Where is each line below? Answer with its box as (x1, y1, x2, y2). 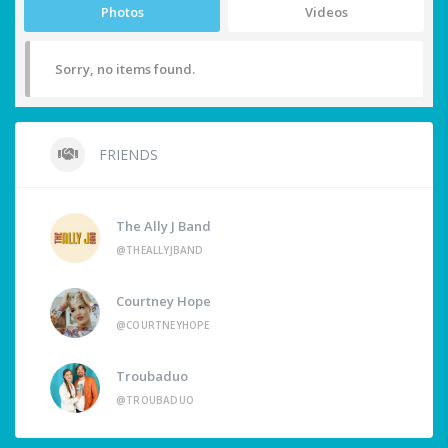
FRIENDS (95, 145, 158, 165)
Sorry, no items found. (55, 60, 195, 79)
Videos (304, 3, 348, 22)
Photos (100, 3, 144, 22)
